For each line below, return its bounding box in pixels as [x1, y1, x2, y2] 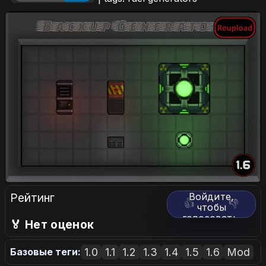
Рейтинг [10, 190, 55, 205]
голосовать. [182, 211, 240, 224]
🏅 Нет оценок [10, 217, 94, 232]
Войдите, [188, 190, 235, 202]
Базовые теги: [10, 246, 81, 258]
